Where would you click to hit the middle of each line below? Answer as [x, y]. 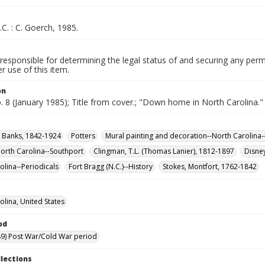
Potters [83, 136]
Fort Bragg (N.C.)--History [111, 167]
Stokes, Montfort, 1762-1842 [210, 167]
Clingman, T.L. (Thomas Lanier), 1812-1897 [164, 151]
